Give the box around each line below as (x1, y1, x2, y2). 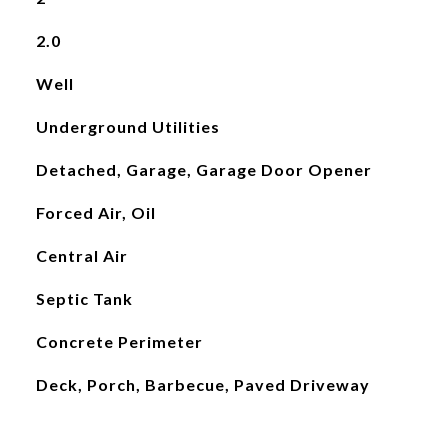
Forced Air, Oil (35, 203, 156, 222)
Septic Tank (35, 289, 133, 308)
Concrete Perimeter (35, 332, 203, 351)
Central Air (35, 246, 128, 265)
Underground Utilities (35, 117, 220, 136)
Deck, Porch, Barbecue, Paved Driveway (35, 375, 370, 394)
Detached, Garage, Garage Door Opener (35, 160, 372, 179)
